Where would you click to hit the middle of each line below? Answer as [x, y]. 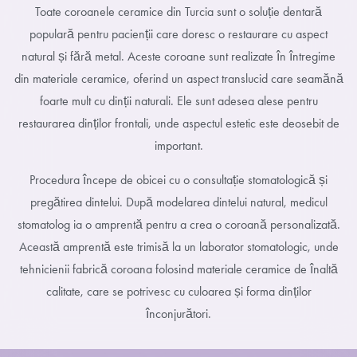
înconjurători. [178, 313]
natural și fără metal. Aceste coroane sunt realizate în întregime [178, 57]
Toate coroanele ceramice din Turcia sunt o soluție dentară [178, 12]
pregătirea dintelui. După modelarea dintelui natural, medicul [178, 202]
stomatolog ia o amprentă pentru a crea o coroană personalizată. [178, 224]
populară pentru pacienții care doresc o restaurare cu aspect [178, 34]
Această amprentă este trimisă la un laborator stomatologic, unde [178, 246]
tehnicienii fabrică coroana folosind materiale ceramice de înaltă [178, 269]
